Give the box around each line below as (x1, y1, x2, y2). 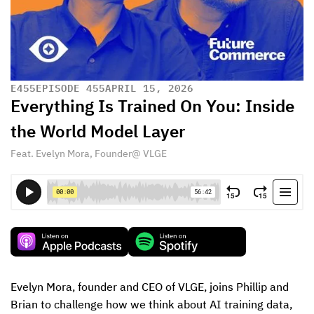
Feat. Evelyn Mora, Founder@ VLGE (11, 149, 167, 159)
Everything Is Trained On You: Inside (11, 99, 294, 116)
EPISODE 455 (36, 79, 105, 95)
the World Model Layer (11, 124, 185, 141)
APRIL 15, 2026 (105, 79, 193, 95)
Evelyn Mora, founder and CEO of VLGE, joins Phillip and (11, 282, 289, 294)
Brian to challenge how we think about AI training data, (11, 300, 292, 311)
